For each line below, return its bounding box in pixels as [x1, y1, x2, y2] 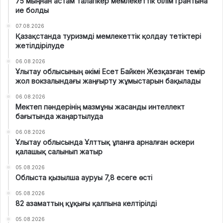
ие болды [15, 5, 49, 14]
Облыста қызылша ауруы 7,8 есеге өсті [15, 173, 152, 182]
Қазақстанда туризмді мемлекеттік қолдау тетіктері [15, 31, 201, 40]
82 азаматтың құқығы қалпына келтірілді [15, 199, 157, 208]
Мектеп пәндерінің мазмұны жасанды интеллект [15, 102, 185, 111]
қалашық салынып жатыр [15, 147, 103, 156]
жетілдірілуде [15, 41, 64, 50]
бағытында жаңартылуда [15, 111, 103, 120]
